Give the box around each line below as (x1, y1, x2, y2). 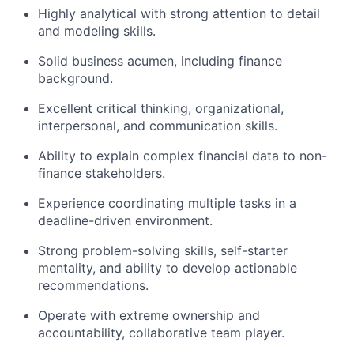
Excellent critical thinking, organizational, (38, 100, 284, 116)
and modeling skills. (38, 22, 156, 39)
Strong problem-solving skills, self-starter (38, 242, 288, 258)
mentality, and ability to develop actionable (38, 259, 297, 276)
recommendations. (38, 277, 149, 293)
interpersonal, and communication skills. (38, 117, 277, 134)
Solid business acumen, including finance (38, 52, 282, 69)
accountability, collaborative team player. (38, 324, 284, 341)
